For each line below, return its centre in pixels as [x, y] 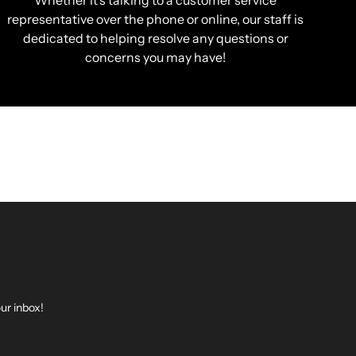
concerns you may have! [156, 58]
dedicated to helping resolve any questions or [155, 39]
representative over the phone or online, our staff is [156, 19]
